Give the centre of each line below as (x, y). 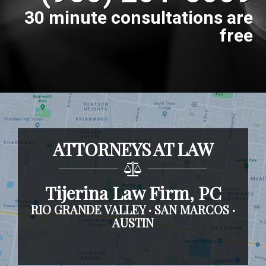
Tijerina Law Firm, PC (133, 193)
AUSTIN (133, 222)
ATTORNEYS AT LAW (133, 149)
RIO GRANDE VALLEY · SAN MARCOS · (133, 209)
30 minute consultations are (138, 18)
